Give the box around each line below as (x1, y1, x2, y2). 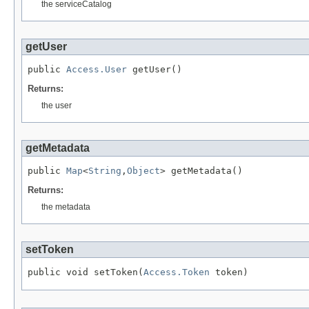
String (88, 166, 121, 177)
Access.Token (143, 266, 210, 277)
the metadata (41, 201, 90, 212)
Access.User (66, 64, 127, 75)
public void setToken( (28, 266, 143, 277)
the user (41, 101, 72, 111)
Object (127, 166, 160, 177)
